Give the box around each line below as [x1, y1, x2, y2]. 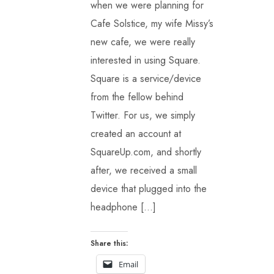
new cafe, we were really [90, 35, 195, 49]
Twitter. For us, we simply [90, 108, 195, 122]
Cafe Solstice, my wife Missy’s [90, 17, 213, 31]
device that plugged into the [90, 182, 207, 196]
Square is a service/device [90, 72, 201, 86]
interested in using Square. [90, 53, 201, 67]
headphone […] [90, 200, 156, 214]
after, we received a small [90, 163, 197, 177]
